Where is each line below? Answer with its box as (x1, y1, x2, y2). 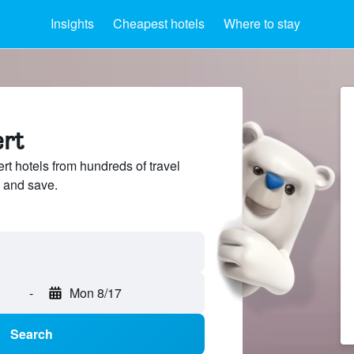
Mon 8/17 (70, 284, 122, 303)
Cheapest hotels (113, 14, 205, 32)
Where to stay (224, 14, 300, 32)
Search (9, 325, 53, 344)
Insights (51, 14, 94, 32)
